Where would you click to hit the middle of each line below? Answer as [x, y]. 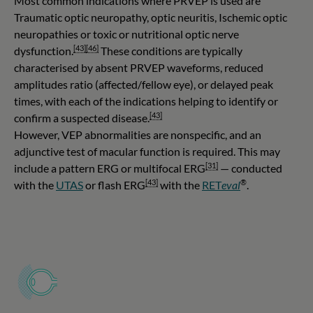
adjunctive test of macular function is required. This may [147, 151]
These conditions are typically [170, 50]
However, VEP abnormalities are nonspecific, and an [138, 134]
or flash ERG [114, 184]
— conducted [250, 168]
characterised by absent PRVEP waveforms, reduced [139, 67]
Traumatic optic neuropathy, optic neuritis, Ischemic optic [151, 17]
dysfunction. [44, 50]
